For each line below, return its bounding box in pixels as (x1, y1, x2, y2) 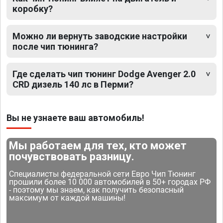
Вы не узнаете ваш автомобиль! (6, 112, 144, 123)
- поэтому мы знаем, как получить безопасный (9, 185, 184, 195)
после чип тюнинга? (12, 41, 98, 52)
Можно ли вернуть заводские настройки (12, 30, 187, 41)
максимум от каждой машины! (9, 193, 126, 203)
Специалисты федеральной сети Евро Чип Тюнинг (9, 169, 196, 179)
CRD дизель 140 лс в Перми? (12, 79, 133, 90)
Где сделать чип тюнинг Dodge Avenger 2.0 (12, 68, 196, 79)
